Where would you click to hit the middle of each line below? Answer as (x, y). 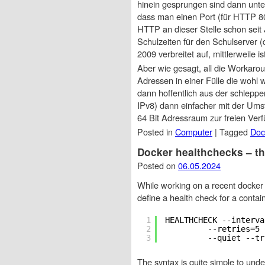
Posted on (158, 165)
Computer (194, 131)
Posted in (156, 131)
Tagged (235, 131)
